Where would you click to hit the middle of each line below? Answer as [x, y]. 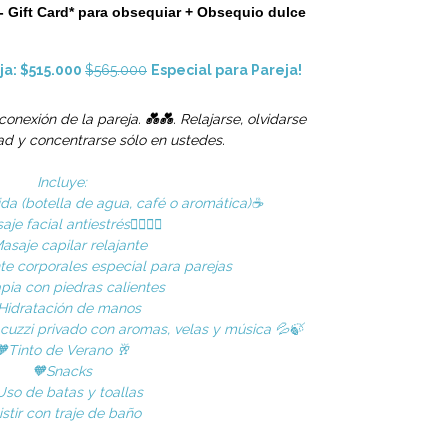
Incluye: [61, 181]
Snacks [68, 370]
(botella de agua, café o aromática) [135, 202]
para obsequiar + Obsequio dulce [190, 11]
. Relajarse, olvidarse [239, 118]
